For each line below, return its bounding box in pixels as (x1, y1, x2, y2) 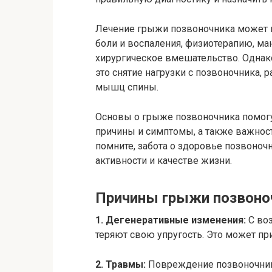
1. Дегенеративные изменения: (95, 214, 246, 226)
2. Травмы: (95, 259, 146, 270)
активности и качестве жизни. (95, 155, 232, 166)
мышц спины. (95, 81, 158, 93)
